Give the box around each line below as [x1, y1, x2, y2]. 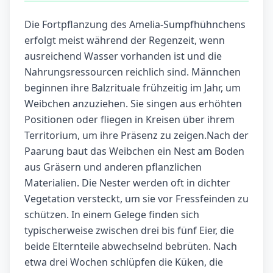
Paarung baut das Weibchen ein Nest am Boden [24, 144, 244, 158]
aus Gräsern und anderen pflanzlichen [24, 160, 202, 174]
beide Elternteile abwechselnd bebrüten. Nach [24, 239, 237, 253]
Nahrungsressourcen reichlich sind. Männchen [24, 65, 241, 79]
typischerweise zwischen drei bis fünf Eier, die [24, 224, 234, 238]
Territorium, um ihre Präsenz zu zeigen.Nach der [24, 129, 249, 143]
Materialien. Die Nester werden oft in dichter [24, 176, 230, 190]
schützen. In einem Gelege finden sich [24, 208, 199, 222]
